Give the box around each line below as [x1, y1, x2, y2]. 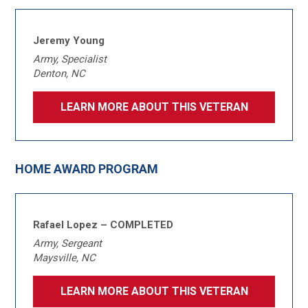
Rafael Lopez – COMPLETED [33, 219, 174, 231]
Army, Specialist [33, 53, 107, 65]
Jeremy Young [33, 34, 105, 47]
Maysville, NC [33, 252, 96, 264]
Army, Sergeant [33, 237, 102, 250]
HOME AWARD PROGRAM [15, 162, 159, 176]
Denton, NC [33, 67, 86, 80]
